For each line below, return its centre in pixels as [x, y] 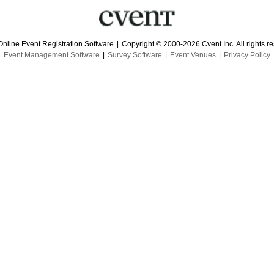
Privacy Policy [247, 55]
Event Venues [193, 55]
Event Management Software [52, 55]
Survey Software [135, 55]
